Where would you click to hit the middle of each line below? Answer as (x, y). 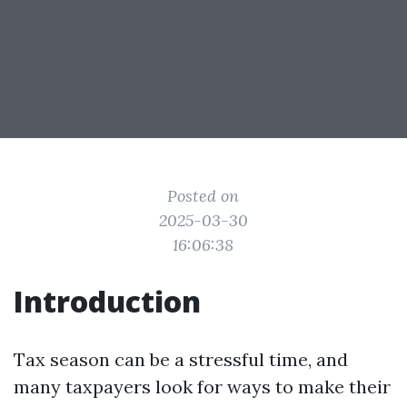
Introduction (107, 301)
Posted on (203, 196)
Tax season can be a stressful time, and (181, 359)
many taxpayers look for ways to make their (202, 387)
